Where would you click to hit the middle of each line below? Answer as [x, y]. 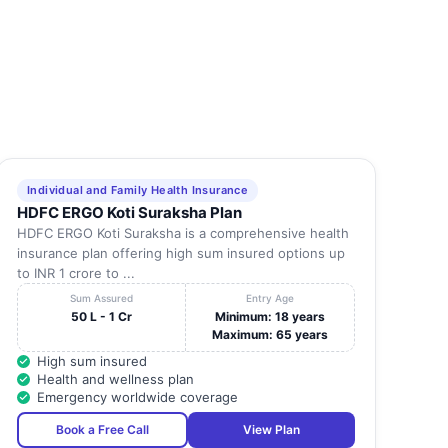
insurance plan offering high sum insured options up [180, 253]
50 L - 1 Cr [102, 317]
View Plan [271, 430]
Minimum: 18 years [270, 317]
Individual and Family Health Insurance [137, 190]
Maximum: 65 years [270, 335]
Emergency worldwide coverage [137, 397]
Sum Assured [102, 298]
